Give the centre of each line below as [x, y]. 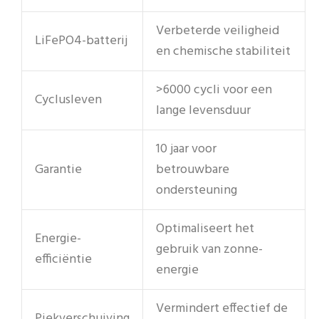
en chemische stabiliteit [223, 51]
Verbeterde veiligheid [218, 31]
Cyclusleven [68, 100]
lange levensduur [203, 110]
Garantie [58, 169]
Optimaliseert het [205, 229]
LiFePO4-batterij [81, 41]
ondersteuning [197, 190]
